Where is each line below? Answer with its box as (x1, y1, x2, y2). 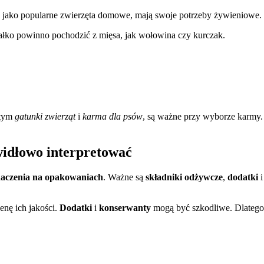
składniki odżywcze (146, 171, 223, 182)
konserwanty (99, 202, 151, 213)
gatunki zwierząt (15, 111, 75, 121)
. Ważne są (103, 171, 146, 182)
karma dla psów (82, 111, 143, 121)
